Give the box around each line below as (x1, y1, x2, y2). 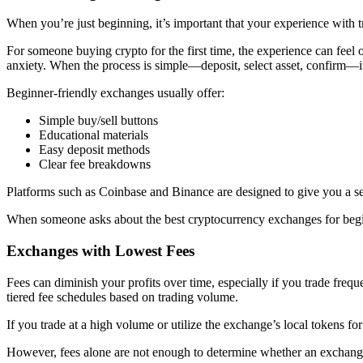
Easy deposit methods (39, 143, 150, 157)
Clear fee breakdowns (39, 157, 151, 172)
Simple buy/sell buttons (39, 113, 158, 128)
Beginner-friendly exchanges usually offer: (6, 86, 224, 100)
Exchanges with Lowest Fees (6, 242, 194, 260)
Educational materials (39, 128, 148, 143)
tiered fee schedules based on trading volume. (6, 289, 238, 304)
